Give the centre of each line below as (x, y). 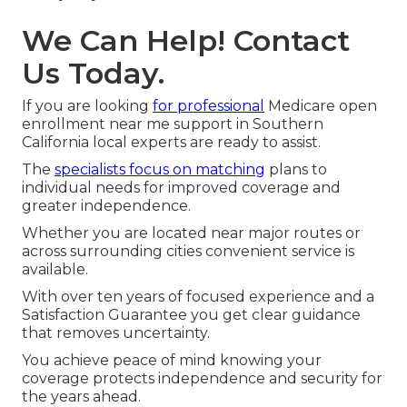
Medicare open (321, 106)
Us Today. (93, 74)
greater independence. (106, 206)
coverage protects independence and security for (202, 379)
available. (55, 270)
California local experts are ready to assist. (171, 143)
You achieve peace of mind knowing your (172, 361)
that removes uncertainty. (116, 333)
